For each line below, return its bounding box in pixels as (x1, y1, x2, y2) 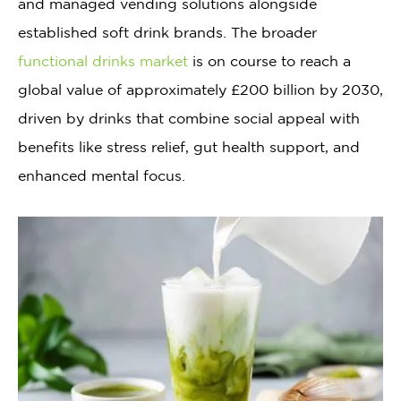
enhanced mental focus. (18, 167, 185, 184)
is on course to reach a (188, 53, 351, 70)
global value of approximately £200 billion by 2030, (18, 81, 383, 98)
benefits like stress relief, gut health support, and (18, 139, 360, 156)
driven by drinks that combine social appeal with (18, 110, 360, 127)
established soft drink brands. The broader (18, 24, 317, 41)
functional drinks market (18, 53, 188, 70)
